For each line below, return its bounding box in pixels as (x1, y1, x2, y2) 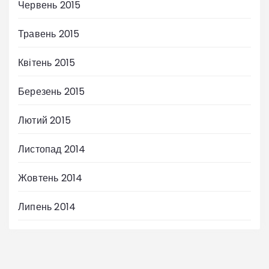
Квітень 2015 (18, 56, 76, 70)
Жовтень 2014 (18, 171, 83, 186)
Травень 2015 (18, 27, 80, 41)
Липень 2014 (18, 200, 76, 214)
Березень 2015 (18, 85, 85, 99)
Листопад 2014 (18, 142, 86, 157)
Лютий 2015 (18, 113, 71, 128)
